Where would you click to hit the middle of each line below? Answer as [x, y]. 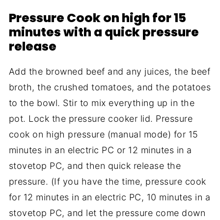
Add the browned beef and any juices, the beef [110, 71]
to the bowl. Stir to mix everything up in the [102, 103]
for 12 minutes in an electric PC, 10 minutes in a [110, 197]
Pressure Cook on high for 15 [97, 18]
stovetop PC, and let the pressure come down [107, 213]
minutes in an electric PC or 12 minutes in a [100, 150]
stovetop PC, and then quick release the [95, 165]
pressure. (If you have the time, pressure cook [107, 181]
